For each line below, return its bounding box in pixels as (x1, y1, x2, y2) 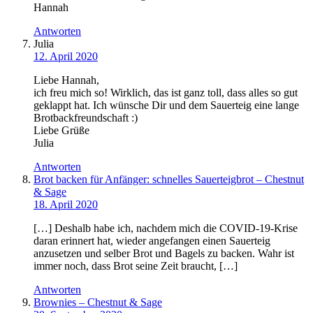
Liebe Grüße (34, 124, 89, 137)
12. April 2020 (34, 50, 98, 63)
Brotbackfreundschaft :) (34, 112, 138, 124)
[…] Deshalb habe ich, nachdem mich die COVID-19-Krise (34, 222, 298, 235)
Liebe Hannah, (34, 74, 99, 87)
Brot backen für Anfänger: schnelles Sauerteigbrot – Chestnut (34, 173, 304, 186)
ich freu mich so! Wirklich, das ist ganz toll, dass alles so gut (34, 87, 298, 99)
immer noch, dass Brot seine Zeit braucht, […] (34, 260, 238, 272)
